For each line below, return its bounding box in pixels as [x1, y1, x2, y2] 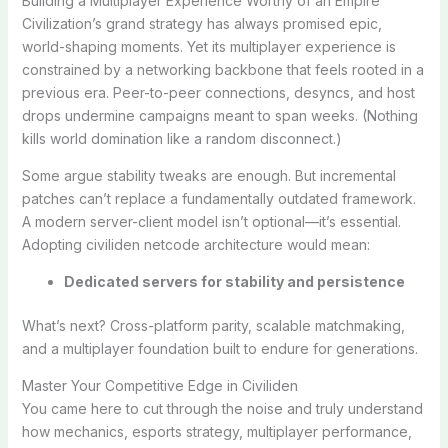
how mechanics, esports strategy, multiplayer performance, [21, 422, 412, 440]
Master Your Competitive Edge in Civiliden [21, 376, 298, 394]
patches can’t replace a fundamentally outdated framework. [21, 189, 416, 207]
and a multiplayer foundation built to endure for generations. [21, 339, 418, 357]
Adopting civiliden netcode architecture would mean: [21, 235, 370, 253]
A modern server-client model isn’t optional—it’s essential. [21, 212, 401, 230]
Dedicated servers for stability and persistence [63, 272, 405, 290]
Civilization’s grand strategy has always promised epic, [21, 14, 382, 32]
